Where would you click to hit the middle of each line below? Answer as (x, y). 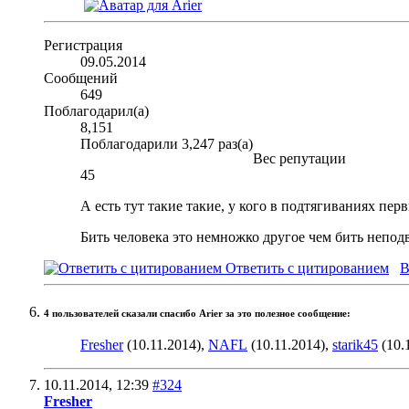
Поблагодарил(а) (96, 111)
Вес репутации (299, 159)
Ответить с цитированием (305, 268)
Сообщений (81, 79)
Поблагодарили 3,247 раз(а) (167, 144)
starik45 (355, 345)
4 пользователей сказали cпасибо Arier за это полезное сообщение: (197, 314)
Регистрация (83, 46)
